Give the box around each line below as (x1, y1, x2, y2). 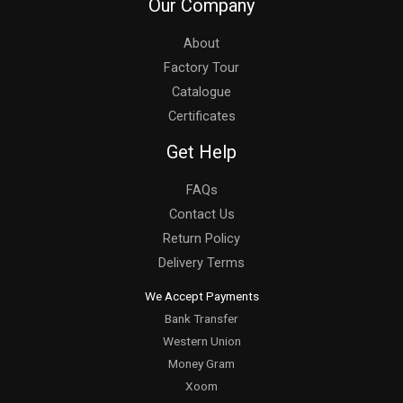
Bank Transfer (165, 311, 238, 327)
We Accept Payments (144, 289, 259, 304)
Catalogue (172, 84, 231, 101)
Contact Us (168, 206, 235, 223)
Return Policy (163, 230, 240, 247)
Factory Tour (164, 59, 239, 76)
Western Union (162, 334, 241, 349)
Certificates (167, 108, 236, 125)
